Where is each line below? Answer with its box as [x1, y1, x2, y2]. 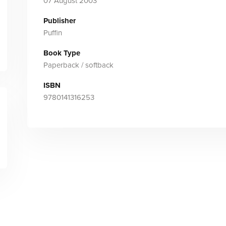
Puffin [43, 28, 62, 37]
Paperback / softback [43, 61, 114, 70]
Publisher [43, 16, 76, 25]
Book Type [43, 48, 80, 58]
